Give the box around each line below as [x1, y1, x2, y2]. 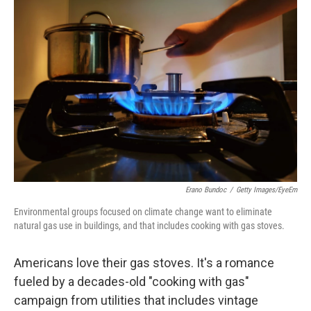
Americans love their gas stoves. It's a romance [14, 255, 274, 270]
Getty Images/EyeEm [236, 185, 297, 194]
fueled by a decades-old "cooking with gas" [14, 274, 249, 289]
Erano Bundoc [185, 185, 226, 194]
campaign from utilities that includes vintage [14, 293, 258, 308]
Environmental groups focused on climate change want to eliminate [14, 206, 272, 217]
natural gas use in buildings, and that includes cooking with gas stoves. [14, 220, 285, 231]
